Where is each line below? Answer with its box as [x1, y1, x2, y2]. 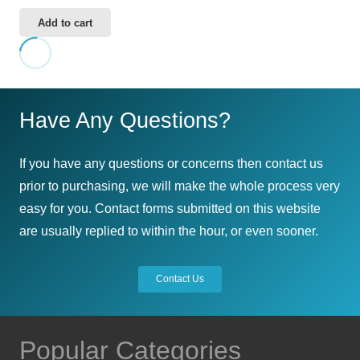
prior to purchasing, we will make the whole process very [19, 178, 340, 193]
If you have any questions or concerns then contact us [19, 156, 323, 170]
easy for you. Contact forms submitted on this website [19, 201, 321, 215]
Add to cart [38, 16, 93, 29]
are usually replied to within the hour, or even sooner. [19, 223, 318, 238]
